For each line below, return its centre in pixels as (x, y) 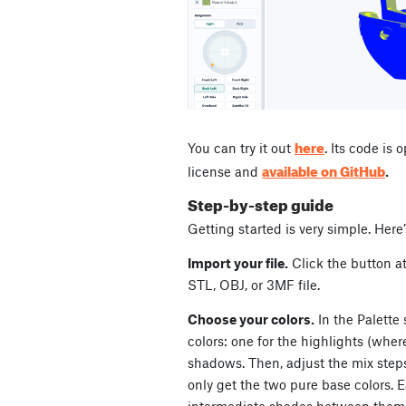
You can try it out (241, 148)
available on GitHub (324, 170)
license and (225, 172)
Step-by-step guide (261, 203)
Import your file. (238, 263)
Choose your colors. (251, 319)
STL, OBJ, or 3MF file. (254, 285)
